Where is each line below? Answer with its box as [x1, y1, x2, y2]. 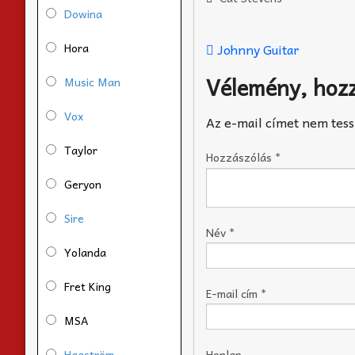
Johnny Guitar [214, 38, 300, 59]
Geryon [64, 174, 101, 193]
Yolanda [64, 242, 106, 261]
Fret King [64, 277, 111, 295]
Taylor [64, 140, 97, 158]
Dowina [64, 4, 102, 22]
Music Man [64, 72, 120, 90]
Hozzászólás [206, 148, 276, 166]
